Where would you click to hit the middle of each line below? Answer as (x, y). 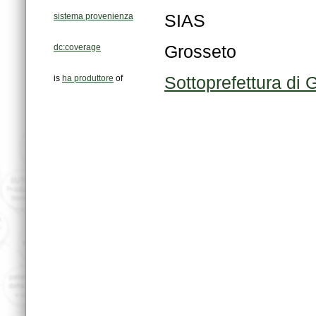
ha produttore (88, 79)
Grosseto (200, 52)
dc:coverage (77, 48)
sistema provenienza (93, 17)
